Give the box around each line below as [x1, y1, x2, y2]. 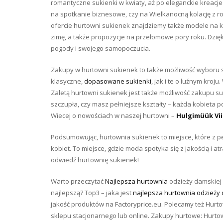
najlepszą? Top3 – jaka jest [51, 188, 133, 197]
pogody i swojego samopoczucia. [51, 44, 150, 53]
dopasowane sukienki [84, 77, 151, 86]
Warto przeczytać [51, 177, 105, 186]
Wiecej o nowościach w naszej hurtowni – [51, 111, 176, 120]
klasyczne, [51, 77, 84, 86]
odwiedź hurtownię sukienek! [51, 155, 139, 164]
